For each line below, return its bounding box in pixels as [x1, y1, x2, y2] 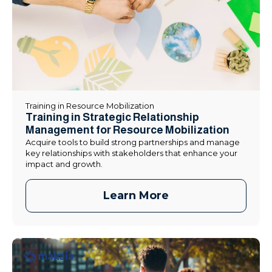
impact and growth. [25, 159, 103, 169]
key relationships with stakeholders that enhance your [25, 148, 237, 158]
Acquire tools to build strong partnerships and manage [25, 137, 240, 148]
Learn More [103, 189, 169, 203]
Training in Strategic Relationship [25, 111, 199, 124]
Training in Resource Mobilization [25, 101, 154, 111]
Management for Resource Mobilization [25, 124, 229, 137]
